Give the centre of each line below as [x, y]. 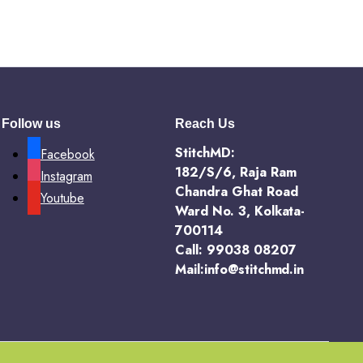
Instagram [66, 176]
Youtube [62, 198]
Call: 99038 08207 [236, 250]
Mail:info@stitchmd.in [240, 269]
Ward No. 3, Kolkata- [240, 211]
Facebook [68, 154]
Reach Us [205, 124]
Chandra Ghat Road [237, 192]
